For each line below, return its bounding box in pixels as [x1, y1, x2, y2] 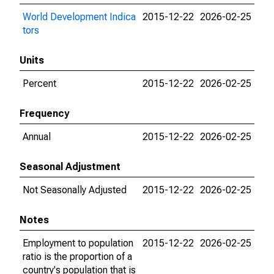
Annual [23, 131, 51, 143]
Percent [23, 78, 56, 89]
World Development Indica [23, 11, 136, 23]
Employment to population [23, 237, 133, 249]
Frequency [20, 108, 69, 119]
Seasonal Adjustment [20, 161, 120, 172]
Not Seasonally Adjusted [23, 184, 127, 196]
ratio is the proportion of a [23, 251, 132, 262]
